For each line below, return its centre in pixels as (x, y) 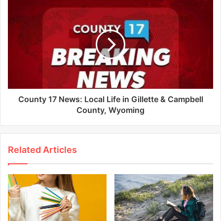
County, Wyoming (110, 110)
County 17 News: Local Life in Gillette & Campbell (110, 99)
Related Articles (42, 149)
